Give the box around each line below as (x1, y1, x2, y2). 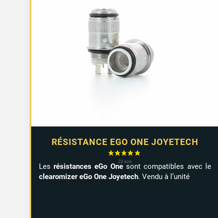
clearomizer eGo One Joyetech (38, 172, 138, 181)
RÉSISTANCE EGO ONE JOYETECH (51, 136, 199, 147)
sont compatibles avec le (123, 162, 211, 171)
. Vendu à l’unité (138, 172, 190, 181)
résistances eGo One (54, 162, 123, 171)
